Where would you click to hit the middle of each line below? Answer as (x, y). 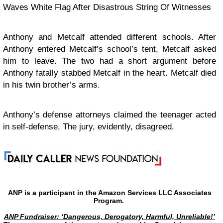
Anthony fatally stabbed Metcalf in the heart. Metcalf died (110, 73)
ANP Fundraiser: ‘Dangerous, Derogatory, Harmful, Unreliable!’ (110, 217)
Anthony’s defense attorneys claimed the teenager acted (110, 115)
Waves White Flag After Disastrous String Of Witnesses (107, 7)
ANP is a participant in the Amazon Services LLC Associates (110, 193)
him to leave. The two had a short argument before (110, 61)
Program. (110, 201)
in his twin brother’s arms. (53, 85)
